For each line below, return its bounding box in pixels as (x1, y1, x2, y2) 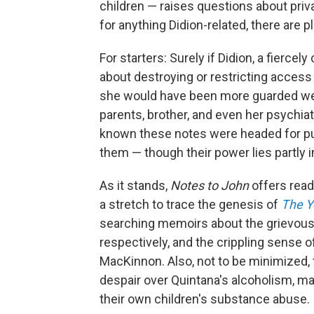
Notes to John (170, 178, 249, 193)
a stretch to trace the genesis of (100, 197, 281, 212)
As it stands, (100, 178, 170, 193)
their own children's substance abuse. (100, 292, 310, 306)
